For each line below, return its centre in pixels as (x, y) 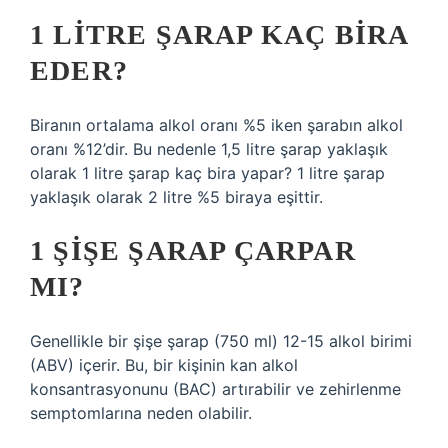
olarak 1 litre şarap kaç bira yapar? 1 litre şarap (207, 173)
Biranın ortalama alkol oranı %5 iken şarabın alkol (216, 125)
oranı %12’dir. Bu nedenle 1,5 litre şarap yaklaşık (209, 149)
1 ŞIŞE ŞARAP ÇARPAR (193, 250)
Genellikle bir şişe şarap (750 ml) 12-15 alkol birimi (221, 341)
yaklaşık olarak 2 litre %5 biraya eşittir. (176, 197)
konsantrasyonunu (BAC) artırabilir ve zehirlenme (215, 389)
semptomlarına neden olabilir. (141, 413)
